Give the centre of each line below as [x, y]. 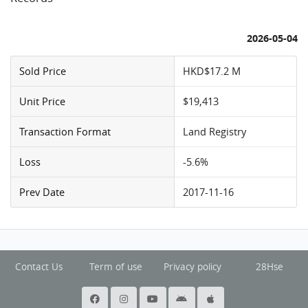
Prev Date [42, 191]
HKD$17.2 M [212, 70]
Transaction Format [65, 131]
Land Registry [215, 131]
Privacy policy [192, 267]
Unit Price [43, 101]
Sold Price [43, 70]
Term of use [115, 267]
